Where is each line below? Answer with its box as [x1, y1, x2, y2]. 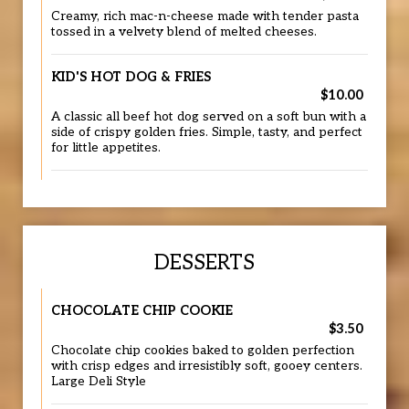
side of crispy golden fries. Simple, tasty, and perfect [51, 125, 362, 140]
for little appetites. [51, 141, 161, 155]
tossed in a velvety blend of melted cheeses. [51, 25, 317, 39]
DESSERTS [154, 251, 255, 276]
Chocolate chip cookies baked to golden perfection [51, 343, 354, 358]
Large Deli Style [51, 374, 146, 389]
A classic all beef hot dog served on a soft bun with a [51, 110, 366, 124]
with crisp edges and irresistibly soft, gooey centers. [51, 359, 362, 373]
